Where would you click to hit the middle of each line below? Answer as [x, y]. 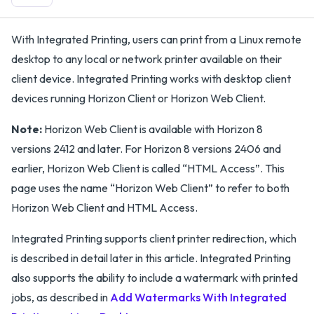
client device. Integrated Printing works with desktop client [151, 78]
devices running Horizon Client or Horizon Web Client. [138, 98]
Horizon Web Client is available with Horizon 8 [152, 129]
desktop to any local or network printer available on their [146, 59]
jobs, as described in [61, 297]
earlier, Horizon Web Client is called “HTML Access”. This [148, 168]
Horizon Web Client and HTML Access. [104, 207]
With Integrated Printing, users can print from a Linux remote [156, 39]
